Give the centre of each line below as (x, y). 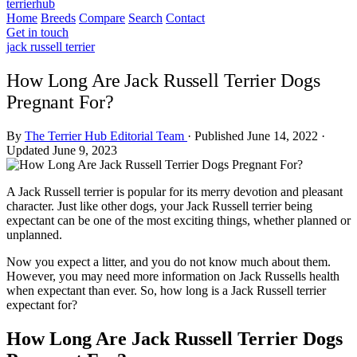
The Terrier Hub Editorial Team (106, 135)
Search (145, 18)
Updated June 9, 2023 (62, 150)
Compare (102, 18)
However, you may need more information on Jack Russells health (173, 276)
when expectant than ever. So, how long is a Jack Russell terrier (166, 290)
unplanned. (36, 234)
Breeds (58, 18)
